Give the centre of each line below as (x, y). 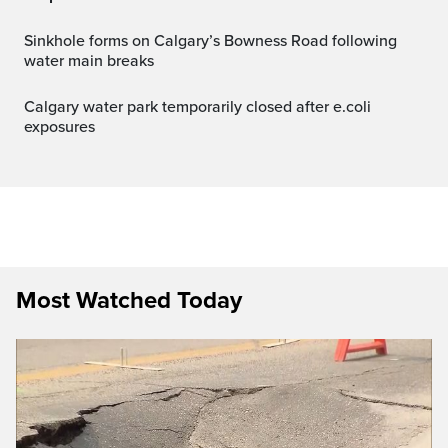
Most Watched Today (129, 300)
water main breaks (89, 60)
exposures (59, 126)
